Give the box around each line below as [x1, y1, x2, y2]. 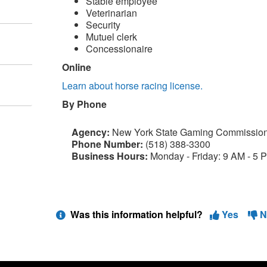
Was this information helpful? [67, 207, 207, 221]
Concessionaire [85, 42, 153, 55]
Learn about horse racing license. [61, 79, 203, 92]
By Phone [61, 97, 107, 111]
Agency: [71, 125, 112, 139]
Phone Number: [71, 137, 145, 151]
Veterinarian [85, 6, 137, 20]
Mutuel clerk [85, 30, 137, 44]
